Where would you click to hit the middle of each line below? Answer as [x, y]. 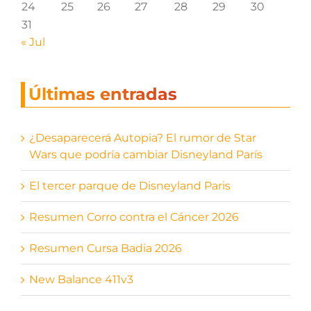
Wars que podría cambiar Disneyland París [145, 154]
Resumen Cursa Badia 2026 [105, 248]
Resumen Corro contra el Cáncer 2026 [134, 217]
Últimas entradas [102, 94]
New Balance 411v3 [81, 279]
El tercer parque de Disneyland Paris [129, 185]
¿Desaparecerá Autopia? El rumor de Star [142, 137]
